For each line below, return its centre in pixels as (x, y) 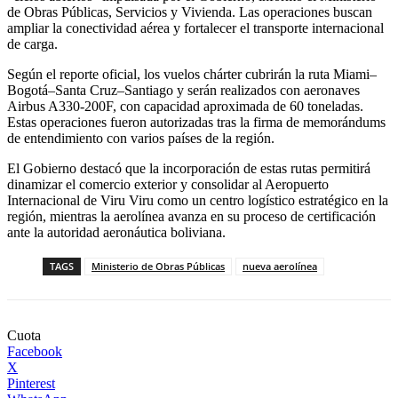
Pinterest (31, 384)
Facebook (35, 352)
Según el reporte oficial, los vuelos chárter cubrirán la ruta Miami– (192, 75)
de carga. (32, 44)
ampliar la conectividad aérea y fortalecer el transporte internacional (195, 28)
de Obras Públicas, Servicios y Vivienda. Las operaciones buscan (190, 12)
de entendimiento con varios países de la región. (141, 139)
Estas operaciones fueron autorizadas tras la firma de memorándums (196, 123)
